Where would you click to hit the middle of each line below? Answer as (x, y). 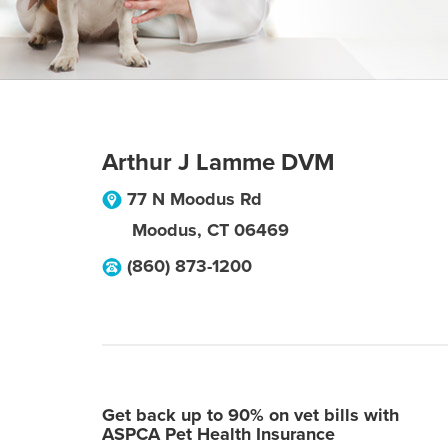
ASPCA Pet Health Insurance (218, 434)
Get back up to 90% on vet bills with (250, 415)
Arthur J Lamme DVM (218, 162)
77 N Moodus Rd (194, 199)
